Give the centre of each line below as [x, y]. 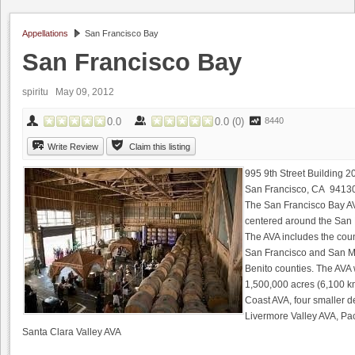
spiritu [39, 92]
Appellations [45, 33]
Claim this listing [160, 147]
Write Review [73, 147]
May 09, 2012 [87, 92]
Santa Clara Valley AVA [72, 332]
